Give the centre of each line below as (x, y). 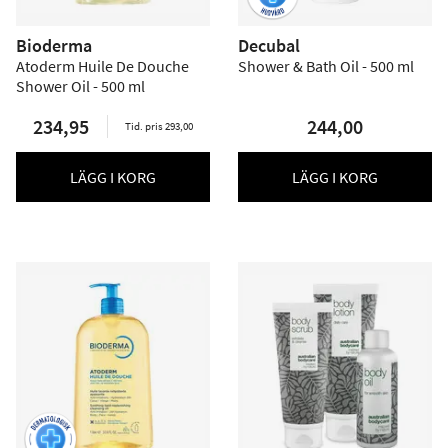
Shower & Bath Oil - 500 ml (326, 66)
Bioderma (54, 45)
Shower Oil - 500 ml (80, 86)
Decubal (269, 45)
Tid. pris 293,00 (158, 126)
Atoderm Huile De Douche (102, 66)
